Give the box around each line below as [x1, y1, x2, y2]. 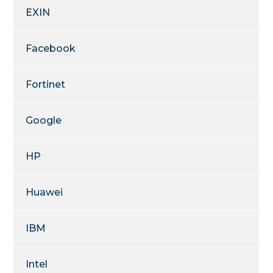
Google [26, 114, 62, 126]
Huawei [26, 186, 63, 198]
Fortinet [26, 78, 66, 90]
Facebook [26, 42, 76, 54]
